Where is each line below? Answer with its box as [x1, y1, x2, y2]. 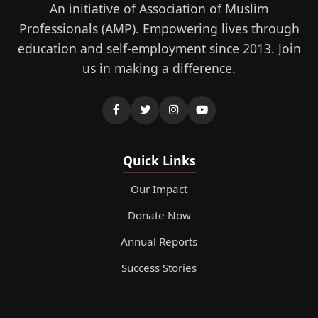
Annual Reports [121, 234, 197, 248]
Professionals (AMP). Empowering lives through [18, 19, 300, 37]
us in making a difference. [82, 59, 236, 77]
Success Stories [121, 260, 197, 275]
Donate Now [127, 207, 191, 222]
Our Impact [131, 181, 187, 196]
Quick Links [122, 151, 196, 169]
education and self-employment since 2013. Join [17, 39, 301, 57]
